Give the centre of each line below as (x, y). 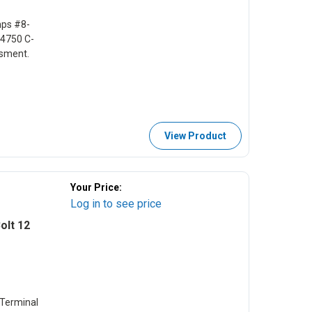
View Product (195, 135)
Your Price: (96, 187)
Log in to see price (116, 203)
